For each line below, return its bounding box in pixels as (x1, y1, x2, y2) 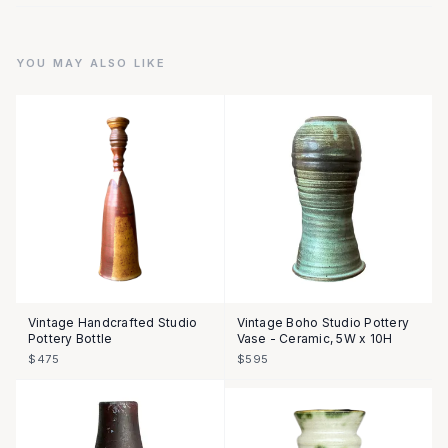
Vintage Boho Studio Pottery (236, 314, 409, 330)
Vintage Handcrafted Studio (28, 314, 198, 330)
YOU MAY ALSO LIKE (16, 56, 167, 70)
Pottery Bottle (28, 330, 113, 346)
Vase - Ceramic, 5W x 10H (236, 330, 393, 346)
